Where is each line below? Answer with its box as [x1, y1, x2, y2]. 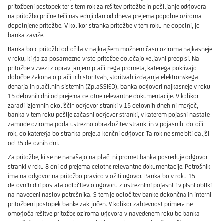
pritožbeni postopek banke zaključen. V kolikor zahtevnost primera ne [8, 200, 193, 208]
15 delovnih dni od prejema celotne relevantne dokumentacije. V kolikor [8, 92, 199, 100]
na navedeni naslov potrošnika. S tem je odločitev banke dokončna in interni [8, 191, 211, 199]
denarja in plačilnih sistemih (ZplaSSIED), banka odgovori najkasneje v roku [8, 83, 210, 91]
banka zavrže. [8, 31, 45, 39]
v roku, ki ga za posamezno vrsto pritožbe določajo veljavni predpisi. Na [8, 55, 199, 63]
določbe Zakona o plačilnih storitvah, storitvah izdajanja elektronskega [8, 74, 198, 81]
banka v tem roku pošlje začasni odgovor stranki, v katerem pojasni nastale [8, 111, 210, 119]
